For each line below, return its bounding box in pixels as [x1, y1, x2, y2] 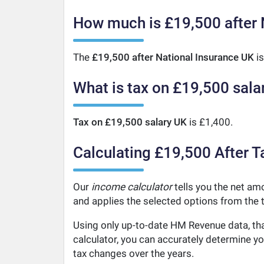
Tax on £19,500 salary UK [72, 115, 187, 128]
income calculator [91, 181, 172, 193]
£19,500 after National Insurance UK [91, 51, 254, 63]
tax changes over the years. [72, 247, 194, 260]
